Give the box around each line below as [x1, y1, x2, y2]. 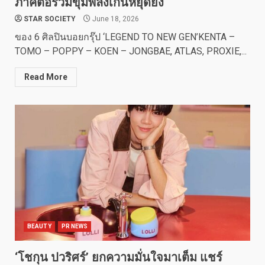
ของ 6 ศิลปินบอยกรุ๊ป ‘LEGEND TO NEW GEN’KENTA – [15, 31, 235, 43]
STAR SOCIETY [24, 15, 76, 23]
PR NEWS [61, 223, 88, 230]
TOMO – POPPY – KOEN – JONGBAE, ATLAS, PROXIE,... [15, 46, 247, 57]
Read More [24, 72, 67, 82]
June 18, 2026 [91, 15, 139, 23]
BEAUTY [27, 223, 51, 230]
